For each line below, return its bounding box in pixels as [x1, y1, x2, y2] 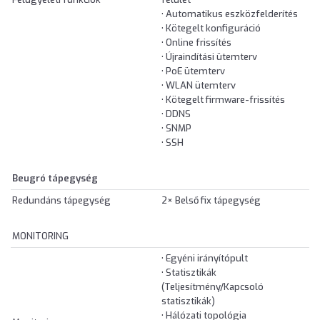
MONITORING [12, 230, 69, 243]
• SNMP [161, 122, 191, 135]
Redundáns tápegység [12, 194, 111, 207]
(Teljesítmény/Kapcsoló [161, 281, 264, 294]
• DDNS [161, 108, 191, 121]
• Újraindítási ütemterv [161, 51, 257, 64]
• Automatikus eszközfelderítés [161, 8, 298, 21]
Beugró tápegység [12, 172, 98, 185]
